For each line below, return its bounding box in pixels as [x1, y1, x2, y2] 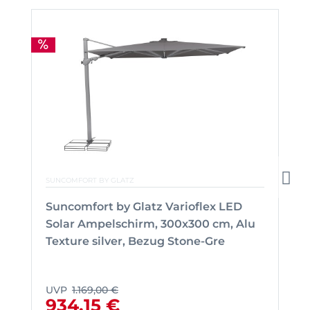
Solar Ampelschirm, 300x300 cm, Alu [46, 217, 255, 230]
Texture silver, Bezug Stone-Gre [46, 234, 225, 248]
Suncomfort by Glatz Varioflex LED [46, 199, 242, 213]
